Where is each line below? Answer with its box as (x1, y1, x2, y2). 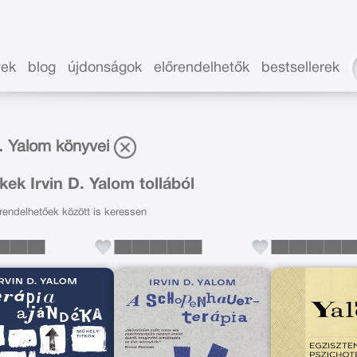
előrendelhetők (154, 61, 250, 75)
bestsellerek (261, 61, 340, 75)
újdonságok (68, 61, 143, 75)
